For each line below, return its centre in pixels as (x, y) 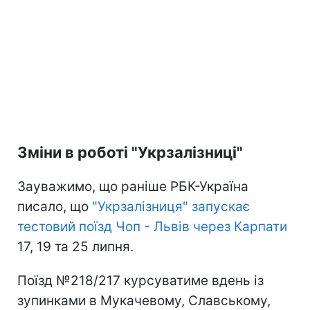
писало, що (53, 207)
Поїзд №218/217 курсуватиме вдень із (140, 281)
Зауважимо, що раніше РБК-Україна (133, 187)
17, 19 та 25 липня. (75, 247)
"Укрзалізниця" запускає (169, 207)
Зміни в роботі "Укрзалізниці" (130, 153)
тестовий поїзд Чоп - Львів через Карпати (152, 227)
